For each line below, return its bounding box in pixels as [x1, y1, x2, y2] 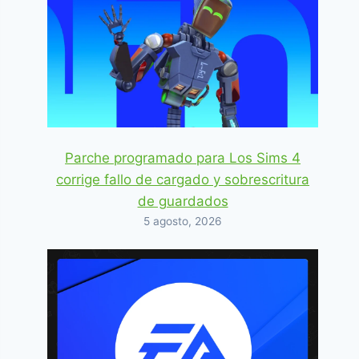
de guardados [137, 192, 228, 209]
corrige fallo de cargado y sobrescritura [56, 171, 310, 188]
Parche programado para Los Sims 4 [65, 149, 301, 166]
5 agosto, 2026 [143, 214, 223, 228]
